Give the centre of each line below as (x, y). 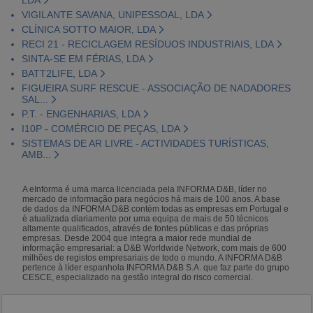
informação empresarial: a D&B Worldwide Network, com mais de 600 (155, 248)
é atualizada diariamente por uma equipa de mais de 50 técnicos (146, 218)
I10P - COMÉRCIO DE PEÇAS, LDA (101, 128)
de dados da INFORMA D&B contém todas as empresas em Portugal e (156, 209)
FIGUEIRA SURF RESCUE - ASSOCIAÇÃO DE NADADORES (156, 88)
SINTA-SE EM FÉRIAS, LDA (83, 58)
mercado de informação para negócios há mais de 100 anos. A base (152, 199)
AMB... (36, 154)
